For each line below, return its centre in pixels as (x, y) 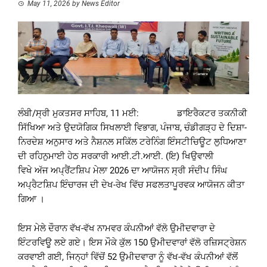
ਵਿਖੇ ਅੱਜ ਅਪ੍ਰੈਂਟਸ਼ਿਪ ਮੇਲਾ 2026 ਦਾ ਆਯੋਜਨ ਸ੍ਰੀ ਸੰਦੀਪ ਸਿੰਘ (122, 170)
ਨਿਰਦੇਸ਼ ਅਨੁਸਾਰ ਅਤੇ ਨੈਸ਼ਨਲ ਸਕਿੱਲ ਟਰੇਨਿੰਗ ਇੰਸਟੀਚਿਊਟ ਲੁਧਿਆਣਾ (132, 142)
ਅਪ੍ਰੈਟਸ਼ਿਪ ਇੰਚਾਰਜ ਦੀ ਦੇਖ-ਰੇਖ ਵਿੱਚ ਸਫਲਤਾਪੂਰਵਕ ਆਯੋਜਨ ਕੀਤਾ (131, 184)
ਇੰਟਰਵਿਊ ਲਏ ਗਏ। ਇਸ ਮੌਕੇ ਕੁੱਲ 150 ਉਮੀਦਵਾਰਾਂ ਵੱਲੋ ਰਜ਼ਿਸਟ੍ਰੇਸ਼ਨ (132, 242)
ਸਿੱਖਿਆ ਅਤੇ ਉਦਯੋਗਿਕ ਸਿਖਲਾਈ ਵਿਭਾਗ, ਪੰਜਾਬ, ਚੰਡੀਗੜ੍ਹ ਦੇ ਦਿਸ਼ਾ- (132, 127)
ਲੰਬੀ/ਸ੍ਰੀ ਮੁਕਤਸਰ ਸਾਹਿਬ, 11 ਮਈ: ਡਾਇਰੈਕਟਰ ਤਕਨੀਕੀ (133, 113)
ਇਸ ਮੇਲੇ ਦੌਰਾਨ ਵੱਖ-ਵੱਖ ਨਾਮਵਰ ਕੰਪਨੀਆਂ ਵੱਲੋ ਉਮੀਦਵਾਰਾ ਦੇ (117, 228)
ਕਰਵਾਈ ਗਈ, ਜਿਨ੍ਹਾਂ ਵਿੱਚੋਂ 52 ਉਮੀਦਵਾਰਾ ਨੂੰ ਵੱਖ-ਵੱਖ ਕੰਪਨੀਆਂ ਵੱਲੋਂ (128, 257)
